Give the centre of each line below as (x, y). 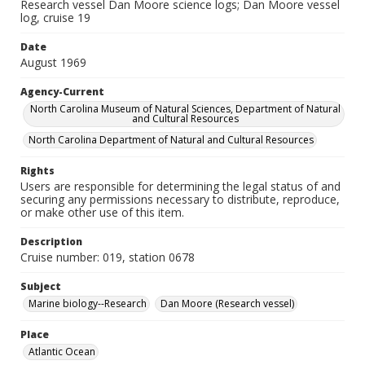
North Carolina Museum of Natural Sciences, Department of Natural (185, 109)
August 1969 (53, 62)
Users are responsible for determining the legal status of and (180, 186)
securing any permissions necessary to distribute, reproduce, (180, 199)
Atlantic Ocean (62, 352)
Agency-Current (62, 92)
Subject (41, 286)
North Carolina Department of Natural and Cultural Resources (171, 140)
